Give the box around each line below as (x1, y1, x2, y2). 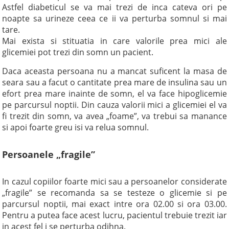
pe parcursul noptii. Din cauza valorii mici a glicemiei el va (2, 99, 227, 110)
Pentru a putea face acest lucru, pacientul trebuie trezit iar (2, 210, 227, 221)
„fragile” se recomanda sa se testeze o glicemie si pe (2, 187, 227, 198)
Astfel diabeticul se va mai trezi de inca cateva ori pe (2, 2, 227, 13)
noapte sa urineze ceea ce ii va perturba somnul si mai (2, 13, 227, 24)
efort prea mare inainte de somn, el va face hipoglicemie (2, 88, 227, 99)
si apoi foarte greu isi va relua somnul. (2, 122, 149, 133)
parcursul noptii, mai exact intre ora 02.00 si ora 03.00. (2, 198, 227, 210)
